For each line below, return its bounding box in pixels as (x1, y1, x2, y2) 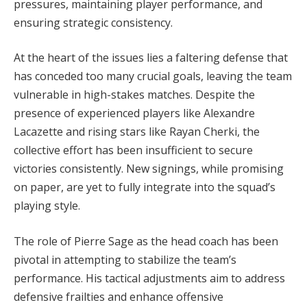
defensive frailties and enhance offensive (14, 288, 223, 304)
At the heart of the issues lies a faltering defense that (14, 50, 288, 66)
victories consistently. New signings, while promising (14, 161, 284, 177)
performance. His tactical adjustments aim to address (14, 270, 285, 286)
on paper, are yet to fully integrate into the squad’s (14, 180, 275, 195)
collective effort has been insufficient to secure (14, 143, 253, 158)
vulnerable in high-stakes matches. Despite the (14, 87, 255, 103)
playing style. (14, 198, 80, 214)
